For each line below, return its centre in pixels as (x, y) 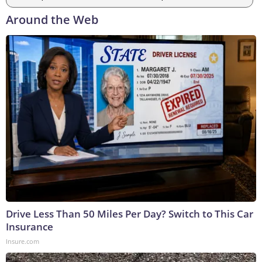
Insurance (30, 227)
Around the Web (52, 20)
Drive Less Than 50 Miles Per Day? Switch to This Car (130, 214)
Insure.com (23, 242)
